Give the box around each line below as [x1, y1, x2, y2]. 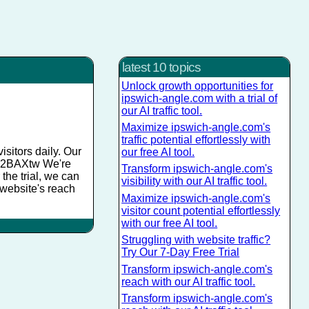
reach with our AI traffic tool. [121, 275, 256, 288]
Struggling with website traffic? [121, 234, 271, 246]
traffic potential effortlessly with [121, 134, 271, 146]
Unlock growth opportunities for [121, 79, 274, 92]
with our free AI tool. [121, 217, 218, 229]
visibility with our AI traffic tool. [121, 175, 268, 188]
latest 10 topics [121, 59, 201, 74]
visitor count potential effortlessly [121, 204, 281, 217]
